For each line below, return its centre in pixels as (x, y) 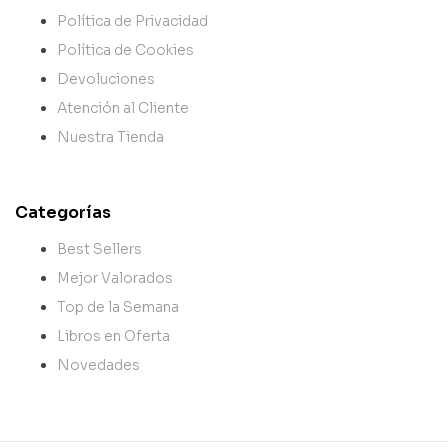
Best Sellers (99, 248)
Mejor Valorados (115, 277)
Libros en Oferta (113, 335)
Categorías (63, 212)
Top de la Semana (118, 306)
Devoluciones (106, 78)
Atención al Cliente (123, 107)
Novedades (98, 364)
